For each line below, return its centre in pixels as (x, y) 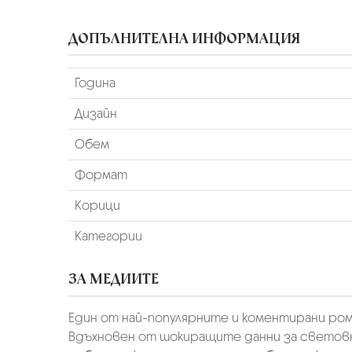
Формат (101, 175)
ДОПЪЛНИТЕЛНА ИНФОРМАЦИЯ (184, 38)
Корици (97, 206)
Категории (108, 236)
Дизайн (95, 114)
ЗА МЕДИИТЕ (114, 279)
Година (95, 83)
